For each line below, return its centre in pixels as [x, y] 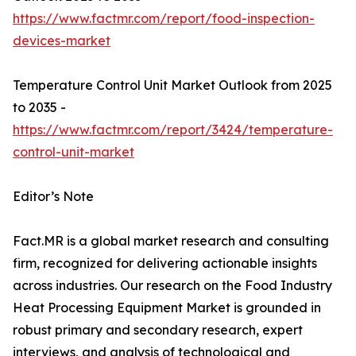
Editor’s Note [53, 197]
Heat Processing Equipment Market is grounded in [167, 308]
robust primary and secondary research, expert [158, 330]
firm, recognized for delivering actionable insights [165, 263]
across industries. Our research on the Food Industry [172, 286]
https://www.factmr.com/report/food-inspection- [164, 19]
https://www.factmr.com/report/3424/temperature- [173, 130]
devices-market [62, 41]
